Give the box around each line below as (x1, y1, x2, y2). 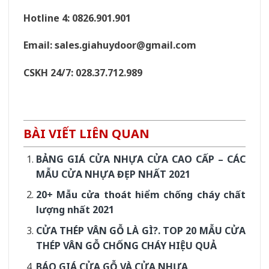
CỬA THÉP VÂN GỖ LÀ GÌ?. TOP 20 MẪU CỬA (35, 224, 246, 238)
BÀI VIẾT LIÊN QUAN (23, 125, 150, 142)
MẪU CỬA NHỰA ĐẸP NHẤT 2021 (35, 167, 190, 181)
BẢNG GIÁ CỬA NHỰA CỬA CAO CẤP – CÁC (35, 152, 246, 166)
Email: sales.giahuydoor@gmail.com (23, 38, 196, 52)
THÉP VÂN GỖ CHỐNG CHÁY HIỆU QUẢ (35, 239, 217, 253)
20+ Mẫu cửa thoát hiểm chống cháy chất (35, 188, 246, 202)
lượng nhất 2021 (35, 203, 114, 217)
